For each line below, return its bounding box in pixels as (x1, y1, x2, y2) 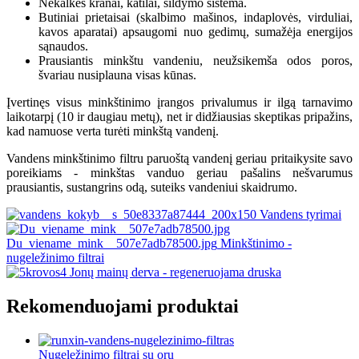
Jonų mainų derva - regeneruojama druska (67, 265, 281, 280)
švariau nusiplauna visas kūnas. (38, 68, 196, 83)
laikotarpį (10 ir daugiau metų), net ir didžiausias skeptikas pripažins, (6, 110, 353, 124)
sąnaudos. (38, 39, 88, 54)
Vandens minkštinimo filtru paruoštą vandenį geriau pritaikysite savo (6, 151, 353, 166)
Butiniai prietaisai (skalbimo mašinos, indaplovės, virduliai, (38, 10, 353, 25)
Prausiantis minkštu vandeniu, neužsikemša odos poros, (38, 54, 353, 68)
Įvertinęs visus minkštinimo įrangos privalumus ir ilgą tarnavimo (6, 95, 353, 110)
